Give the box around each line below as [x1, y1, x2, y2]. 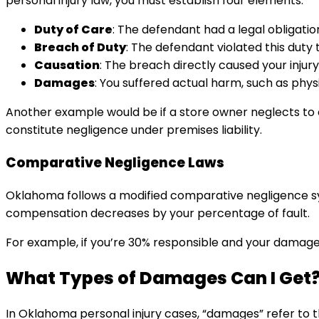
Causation [34, 57, 100, 74]
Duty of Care [34, 21, 113, 38]
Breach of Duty [34, 39, 126, 56]
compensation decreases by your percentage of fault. [6, 204, 310, 221]
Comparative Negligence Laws [6, 153, 224, 173]
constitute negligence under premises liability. [6, 122, 262, 139]
